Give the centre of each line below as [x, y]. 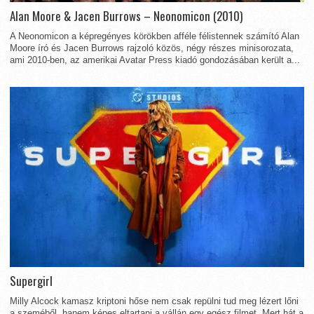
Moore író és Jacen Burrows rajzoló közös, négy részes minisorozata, [152, 48]
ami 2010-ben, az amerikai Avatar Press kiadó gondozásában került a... [155, 60]
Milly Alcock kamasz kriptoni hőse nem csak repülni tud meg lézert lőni [154, 301]
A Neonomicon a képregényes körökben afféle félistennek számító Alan [155, 36]
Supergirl [31, 281]
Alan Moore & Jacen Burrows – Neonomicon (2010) [126, 15]
